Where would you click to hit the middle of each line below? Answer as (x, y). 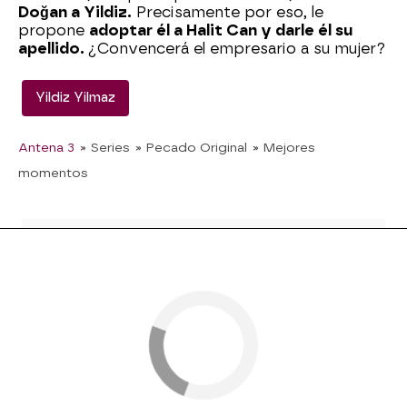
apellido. (53, 49)
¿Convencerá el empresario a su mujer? (237, 49)
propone (54, 31)
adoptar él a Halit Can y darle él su (221, 31)
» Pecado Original (191, 148)
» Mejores (284, 148)
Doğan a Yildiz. (75, 13)
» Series (105, 148)
